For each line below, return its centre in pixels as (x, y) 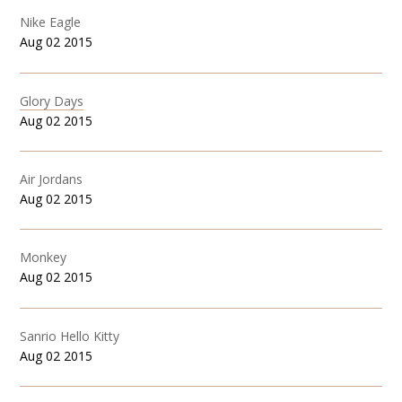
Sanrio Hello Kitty (70, 336)
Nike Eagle (51, 22)
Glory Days (52, 100)
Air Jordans (52, 179)
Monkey (44, 258)
